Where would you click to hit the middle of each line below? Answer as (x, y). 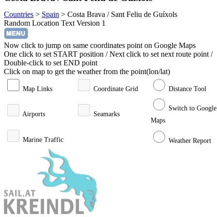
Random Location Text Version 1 (55, 23)
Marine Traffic (43, 139)
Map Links (38, 89)
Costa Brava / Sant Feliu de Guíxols (122, 14)
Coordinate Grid (116, 89)
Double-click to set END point (51, 62)
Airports (34, 114)
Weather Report (190, 140)
